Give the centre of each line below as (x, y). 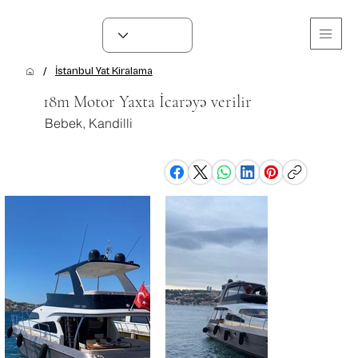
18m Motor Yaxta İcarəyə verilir (148, 102)
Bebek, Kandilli (89, 123)
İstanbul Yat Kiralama (103, 72)
